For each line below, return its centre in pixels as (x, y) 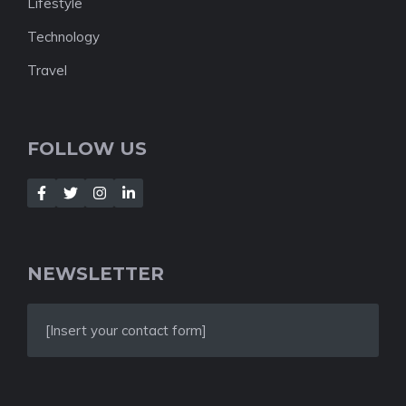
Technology (63, 37)
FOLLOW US (87, 149)
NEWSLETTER (96, 274)
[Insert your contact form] (126, 330)
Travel (47, 70)
